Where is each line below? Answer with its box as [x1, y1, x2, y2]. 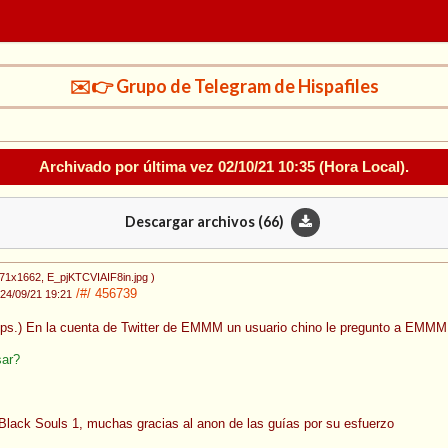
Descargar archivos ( [124, 212, 263, 230]
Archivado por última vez [39, 157, 218, 175]
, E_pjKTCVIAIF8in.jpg [41, 271, 148, 284]
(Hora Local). [315, 157, 409, 175]
